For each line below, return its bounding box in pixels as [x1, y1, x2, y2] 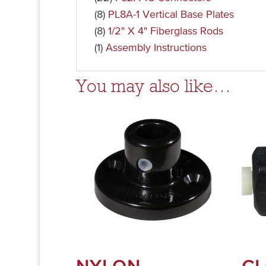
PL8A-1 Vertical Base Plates [107, 9, 234, 20]
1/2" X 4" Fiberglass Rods [107, 26, 223, 37]
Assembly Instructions [105, 42, 207, 53]
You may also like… [75, 78, 231, 97]
